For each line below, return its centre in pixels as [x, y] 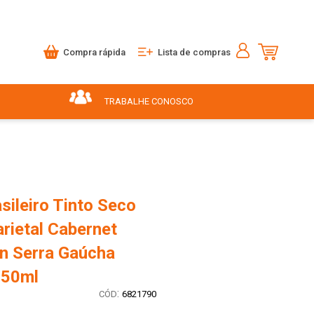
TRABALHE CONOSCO [149, 101]
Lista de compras [194, 52]
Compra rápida [95, 52]
